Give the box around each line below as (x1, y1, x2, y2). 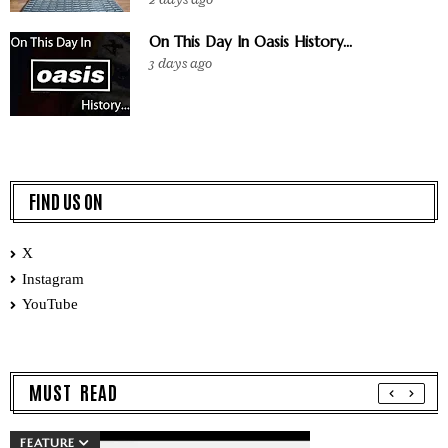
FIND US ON (29, 188, 103, 214)
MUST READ (29, 378, 118, 404)
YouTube (22, 296, 78, 313)
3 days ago (149, 54, 212, 74)
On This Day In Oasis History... (149, 32, 352, 52)
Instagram (22, 270, 84, 287)
